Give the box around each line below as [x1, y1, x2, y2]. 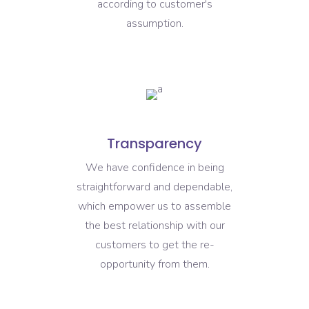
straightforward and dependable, [77, 179, 232, 195]
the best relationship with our [84, 217, 225, 233]
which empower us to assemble [78, 198, 231, 214]
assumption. [126, 15, 183, 31]
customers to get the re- [94, 237, 215, 252]
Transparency [107, 133, 202, 153]
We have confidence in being [85, 159, 224, 175]
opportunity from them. [99, 256, 210, 272]
